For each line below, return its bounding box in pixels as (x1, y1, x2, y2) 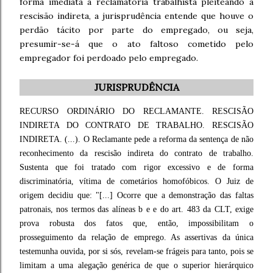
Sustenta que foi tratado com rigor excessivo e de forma (19, 163, 253, 172)
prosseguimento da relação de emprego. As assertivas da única (19, 233, 253, 242)
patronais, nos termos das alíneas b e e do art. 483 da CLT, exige (19, 205, 253, 214)
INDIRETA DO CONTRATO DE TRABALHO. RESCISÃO (19, 121, 253, 130)
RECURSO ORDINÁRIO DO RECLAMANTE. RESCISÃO (19, 107, 253, 116)
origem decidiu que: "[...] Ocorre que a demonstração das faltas (19, 191, 253, 200)
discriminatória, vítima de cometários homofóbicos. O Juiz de (19, 177, 253, 186)
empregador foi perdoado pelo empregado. (19, 52, 198, 63)
